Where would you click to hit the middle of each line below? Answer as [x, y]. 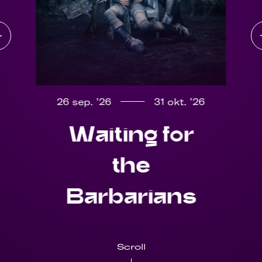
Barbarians [131, 195]
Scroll [131, 247]
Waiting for [131, 133]
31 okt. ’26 [180, 101]
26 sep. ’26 [84, 101]
